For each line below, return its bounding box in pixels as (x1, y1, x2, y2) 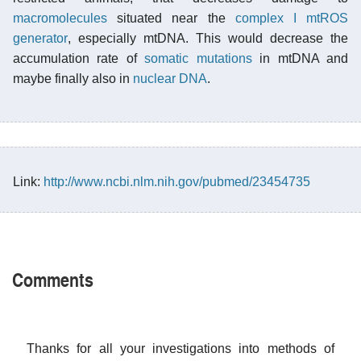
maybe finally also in (13, 71, 133, 85)
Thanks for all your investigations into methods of (27, 341, 334, 355)
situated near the (107, 10, 235, 25)
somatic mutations (144, 51, 252, 65)
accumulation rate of (13, 51, 145, 65)
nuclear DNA (133, 71, 207, 85)
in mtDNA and (251, 51, 349, 65)
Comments (12, 264, 93, 293)
